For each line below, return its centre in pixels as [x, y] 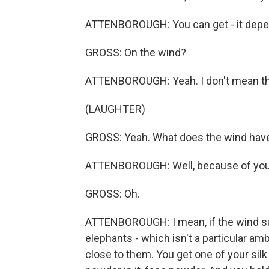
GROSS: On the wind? [136, 53]
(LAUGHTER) [115, 109]
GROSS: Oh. [113, 194]
